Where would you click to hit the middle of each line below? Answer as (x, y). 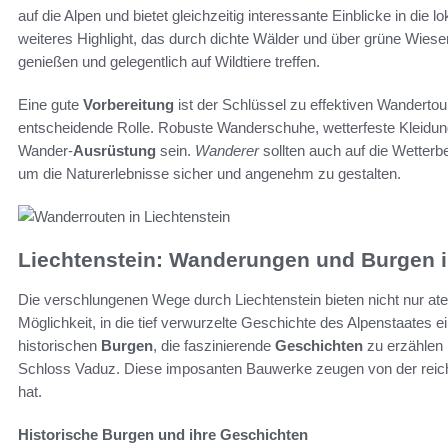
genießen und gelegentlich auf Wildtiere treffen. (169, 61)
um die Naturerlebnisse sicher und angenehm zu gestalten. (209, 173)
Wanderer (227, 150)
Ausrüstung (114, 150)
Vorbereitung (128, 104)
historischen (59, 346)
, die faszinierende (214, 346)
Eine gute (50, 104)
